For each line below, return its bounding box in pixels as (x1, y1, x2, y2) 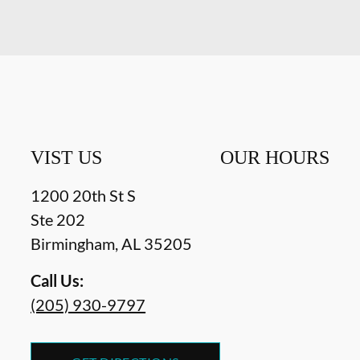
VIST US (31, 147, 103, 168)
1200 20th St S (31, 186, 137, 205)
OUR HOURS (219, 147, 329, 168)
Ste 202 (31, 210, 86, 229)
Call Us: (31, 271, 84, 290)
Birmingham (31, 234, 116, 253)
